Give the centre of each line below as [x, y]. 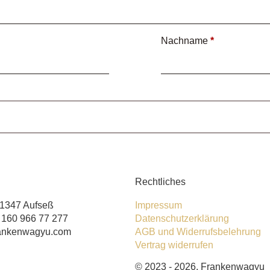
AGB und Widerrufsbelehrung [198, 231]
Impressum [159, 205]
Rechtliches [160, 181]
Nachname [186, 40]
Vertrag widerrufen [174, 245]
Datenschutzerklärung [182, 218]
